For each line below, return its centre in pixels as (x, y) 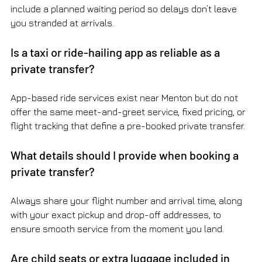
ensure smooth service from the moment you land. (117, 229)
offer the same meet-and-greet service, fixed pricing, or (129, 112)
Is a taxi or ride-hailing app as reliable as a (116, 52)
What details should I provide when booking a (126, 155)
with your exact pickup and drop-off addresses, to (117, 215)
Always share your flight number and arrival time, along (127, 201)
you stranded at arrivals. (62, 23)
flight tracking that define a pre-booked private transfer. (128, 126)
